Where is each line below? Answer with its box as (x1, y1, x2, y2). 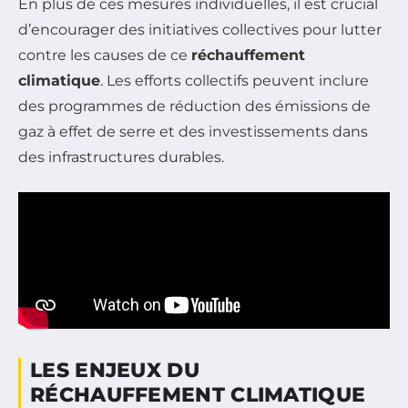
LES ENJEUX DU (30, 357, 199, 382)
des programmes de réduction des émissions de (18, 97, 371, 115)
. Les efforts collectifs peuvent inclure (100, 71, 369, 89)
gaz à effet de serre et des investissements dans (18, 122, 368, 140)
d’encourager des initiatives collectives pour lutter (18, 20, 382, 38)
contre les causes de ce (18, 46, 191, 64)
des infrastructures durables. (18, 148, 224, 166)
